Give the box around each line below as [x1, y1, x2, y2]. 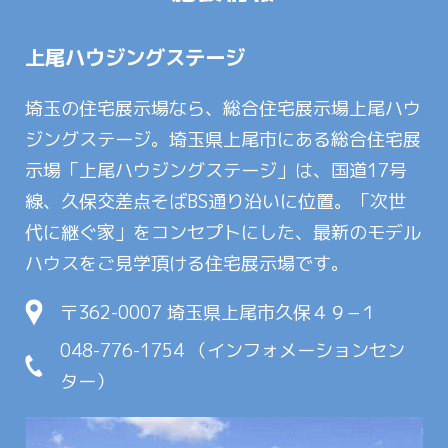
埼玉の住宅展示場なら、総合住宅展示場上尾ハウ [25, 95, 422, 121]
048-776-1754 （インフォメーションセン [60, 338, 406, 364]
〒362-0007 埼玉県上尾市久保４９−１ [60, 300, 379, 326]
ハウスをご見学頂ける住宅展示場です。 [25, 250, 350, 276]
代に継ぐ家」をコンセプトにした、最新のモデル [25, 219, 422, 245]
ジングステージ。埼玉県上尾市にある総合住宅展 [25, 126, 422, 152]
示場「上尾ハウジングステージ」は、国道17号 [25, 157, 408, 183]
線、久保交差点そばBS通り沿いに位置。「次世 [25, 188, 407, 214]
